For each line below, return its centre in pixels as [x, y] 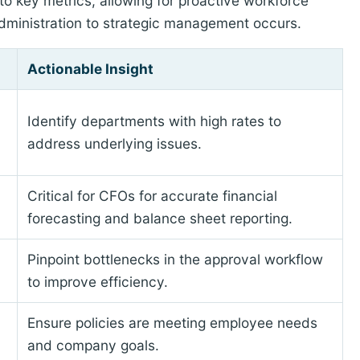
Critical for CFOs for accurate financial [152, 196]
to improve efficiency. [97, 282]
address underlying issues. [114, 144]
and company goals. [93, 346]
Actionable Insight [90, 69]
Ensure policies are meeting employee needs [172, 323]
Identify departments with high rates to [154, 121]
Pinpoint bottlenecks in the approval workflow [175, 260]
